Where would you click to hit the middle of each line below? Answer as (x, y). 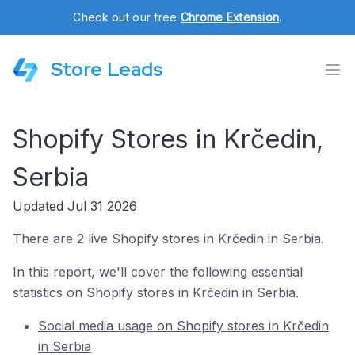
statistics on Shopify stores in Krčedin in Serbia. (156, 292)
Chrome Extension (230, 17)
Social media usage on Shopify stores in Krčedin (183, 326)
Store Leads (107, 69)
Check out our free (127, 17)
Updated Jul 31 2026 (75, 206)
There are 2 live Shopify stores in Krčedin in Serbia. (168, 239)
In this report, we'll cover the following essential (158, 272)
